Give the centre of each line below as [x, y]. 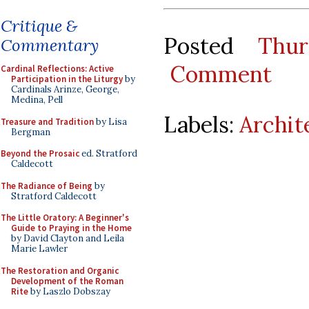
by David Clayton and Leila [68, 238]
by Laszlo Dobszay [69, 291]
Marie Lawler [39, 249]
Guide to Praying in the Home [71, 228]
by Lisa [110, 121]
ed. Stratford [108, 153]
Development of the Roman [67, 281]
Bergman [31, 132]
